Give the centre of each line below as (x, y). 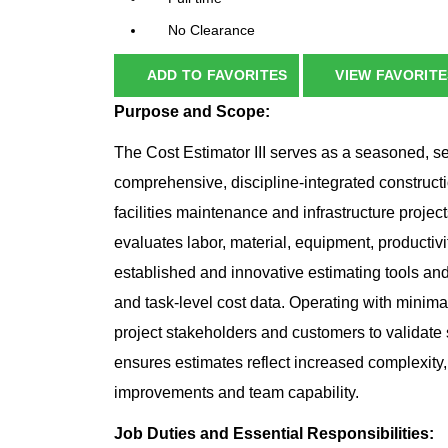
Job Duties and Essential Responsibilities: (274, 434)
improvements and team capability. (236, 393)
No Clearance (211, 30)
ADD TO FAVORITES (217, 75)
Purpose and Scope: (192, 112)
